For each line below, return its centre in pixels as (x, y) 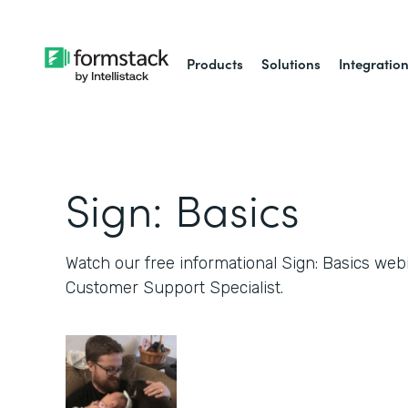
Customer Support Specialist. (174, 288)
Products (215, 63)
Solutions (291, 63)
